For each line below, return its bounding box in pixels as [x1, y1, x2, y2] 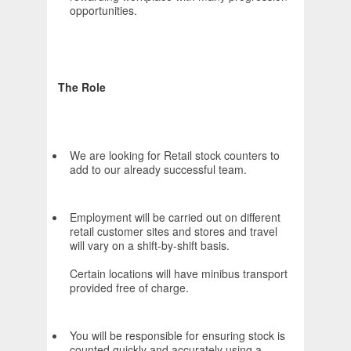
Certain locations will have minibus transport [70, 266, 288, 282]
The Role [58, 79, 106, 96]
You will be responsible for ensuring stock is [70, 327, 285, 344]
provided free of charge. [70, 280, 189, 296]
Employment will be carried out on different [70, 209, 280, 226]
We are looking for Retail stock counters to [70, 147, 280, 164]
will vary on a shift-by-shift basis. [70, 237, 230, 254]
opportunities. [70, 2, 137, 19]
